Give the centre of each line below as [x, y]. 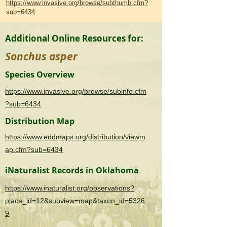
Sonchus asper [41, 56]
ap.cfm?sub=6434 [34, 149]
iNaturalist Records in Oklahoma [72, 170]
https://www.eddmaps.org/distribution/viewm [75, 137]
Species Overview [40, 74]
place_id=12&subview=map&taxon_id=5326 [75, 201]
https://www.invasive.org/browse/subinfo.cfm [76, 91]
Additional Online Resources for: [74, 38]
